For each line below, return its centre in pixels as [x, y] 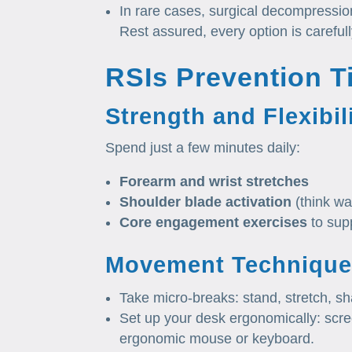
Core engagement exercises [214, 223]
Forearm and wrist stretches [214, 182]
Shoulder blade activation [206, 202]
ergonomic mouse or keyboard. [217, 339]
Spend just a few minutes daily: [203, 148]
